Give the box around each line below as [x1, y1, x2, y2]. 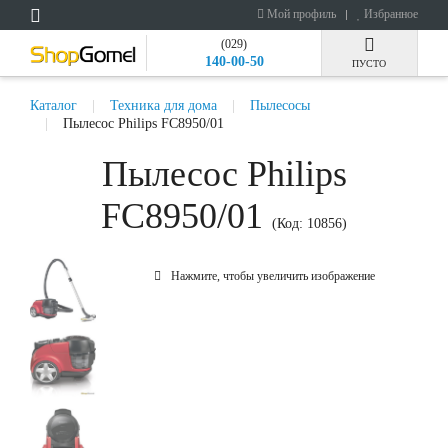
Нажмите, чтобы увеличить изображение [170, 269, 375, 283]
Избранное [361, 7, 418, 21]
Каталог [30, 98, 77, 113]
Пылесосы [250, 98, 310, 113]
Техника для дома [110, 98, 217, 113]
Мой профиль [264, 7, 336, 21]
